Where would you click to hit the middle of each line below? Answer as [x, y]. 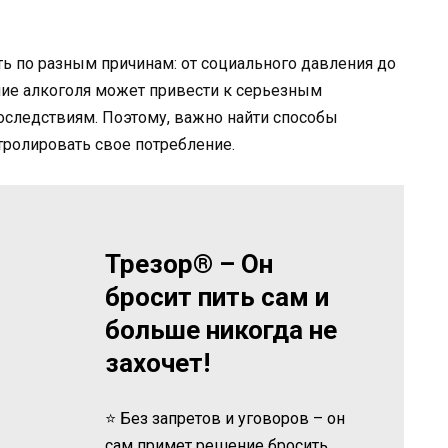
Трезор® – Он [189, 263]
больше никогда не [221, 329]
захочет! [158, 362]
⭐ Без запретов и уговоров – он [225, 418]
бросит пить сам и [217, 296]
